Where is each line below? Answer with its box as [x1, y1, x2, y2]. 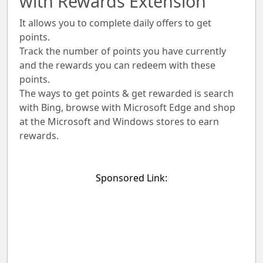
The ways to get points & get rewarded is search [19, 87, 234, 100]
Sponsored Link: [96, 171, 167, 184]
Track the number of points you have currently [19, 45, 226, 58]
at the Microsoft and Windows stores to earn [19, 115, 219, 128]
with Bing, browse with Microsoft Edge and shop [19, 101, 235, 114]
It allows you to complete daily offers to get [19, 16, 211, 29]
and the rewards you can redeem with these [19, 59, 215, 72]
